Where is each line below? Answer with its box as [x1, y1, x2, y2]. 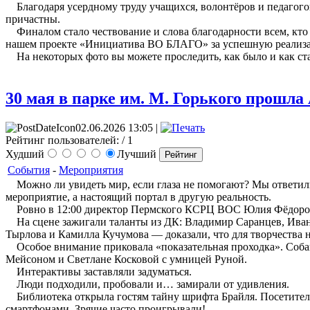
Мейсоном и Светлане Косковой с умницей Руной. [6, 253, 247, 265]
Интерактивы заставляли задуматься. [6, 265, 192, 277]
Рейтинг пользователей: [6, 134, 119, 146]
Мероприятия [59, 163, 123, 176]
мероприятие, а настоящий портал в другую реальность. [6, 190, 271, 203]
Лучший [117, 147, 159, 160]
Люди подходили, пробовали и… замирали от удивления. [6, 277, 289, 290]
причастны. [6, 12, 60, 25]
